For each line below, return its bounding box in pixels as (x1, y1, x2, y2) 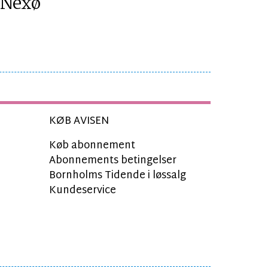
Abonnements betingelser (49, 151, 176, 170)
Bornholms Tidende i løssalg (49, 166, 186, 185)
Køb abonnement (49, 136, 135, 156)
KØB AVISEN (49, 112, 109, 131)
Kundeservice (49, 181, 116, 200)
